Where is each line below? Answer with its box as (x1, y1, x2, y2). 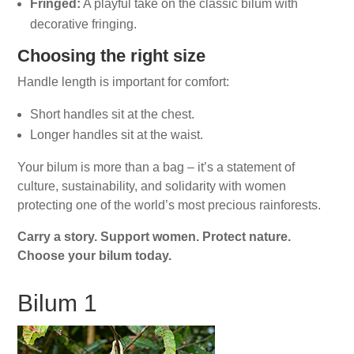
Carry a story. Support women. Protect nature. (17, 230, 292, 243)
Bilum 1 (17, 290, 98, 316)
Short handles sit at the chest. (30, 107, 195, 121)
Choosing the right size (17, 46, 206, 66)
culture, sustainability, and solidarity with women (17, 179, 287, 193)
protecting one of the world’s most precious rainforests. (17, 198, 322, 212)
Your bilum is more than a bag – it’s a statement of (17, 160, 296, 174)
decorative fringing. (30, 17, 137, 31)
